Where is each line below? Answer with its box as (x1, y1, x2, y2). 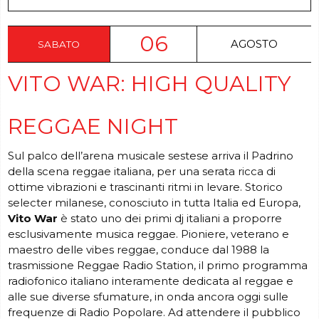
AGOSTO (231, 36, 278, 51)
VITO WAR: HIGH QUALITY (8, 70, 291, 97)
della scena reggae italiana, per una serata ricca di (8, 164, 276, 178)
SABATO (38, 38, 80, 50)
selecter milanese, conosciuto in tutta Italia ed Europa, (8, 195, 300, 209)
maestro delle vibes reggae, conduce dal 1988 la (8, 242, 269, 256)
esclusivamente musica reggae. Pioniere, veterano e (8, 226, 289, 241)
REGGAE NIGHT (8, 113, 178, 140)
